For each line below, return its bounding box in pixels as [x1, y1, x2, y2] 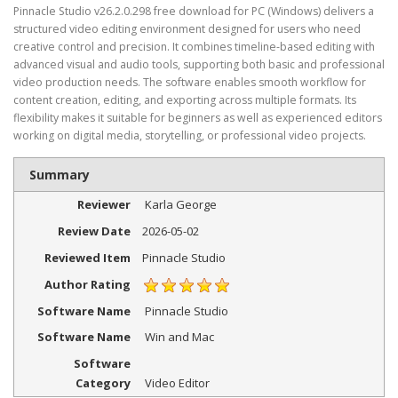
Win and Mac [144, 329, 214, 346]
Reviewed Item [44, 249, 131, 266]
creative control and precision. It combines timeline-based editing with [13, 39, 375, 55]
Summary [28, 165, 90, 183]
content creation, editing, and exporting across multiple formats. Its [13, 92, 356, 108]
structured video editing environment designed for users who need [13, 21, 361, 37]
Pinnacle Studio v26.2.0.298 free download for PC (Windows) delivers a [13, 4, 374, 20]
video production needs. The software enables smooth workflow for [13, 75, 366, 91]
